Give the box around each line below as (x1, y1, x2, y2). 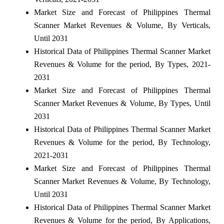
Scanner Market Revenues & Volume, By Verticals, (33, 20, 210, 29)
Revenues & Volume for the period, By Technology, (33, 137, 210, 146)
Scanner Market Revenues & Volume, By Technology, (33, 176, 210, 185)
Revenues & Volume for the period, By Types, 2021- (33, 59, 210, 68)
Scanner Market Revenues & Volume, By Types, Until (33, 98, 210, 107)
